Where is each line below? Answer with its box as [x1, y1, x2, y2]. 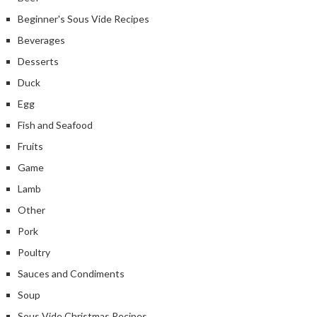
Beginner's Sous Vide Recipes [18, 12, 149, 25]
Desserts [18, 54, 59, 67]
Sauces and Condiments [18, 267, 125, 279]
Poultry [18, 246, 50, 258]
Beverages [18, 33, 65, 46]
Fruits [18, 139, 43, 152]
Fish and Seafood [18, 118, 93, 131]
